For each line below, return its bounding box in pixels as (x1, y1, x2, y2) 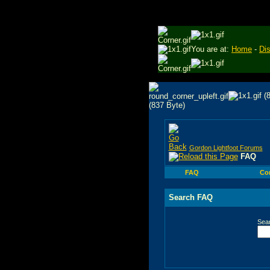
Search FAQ (168, 192, 213, 202)
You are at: (191, 44, 231, 54)
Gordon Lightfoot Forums (189, 143, 263, 151)
